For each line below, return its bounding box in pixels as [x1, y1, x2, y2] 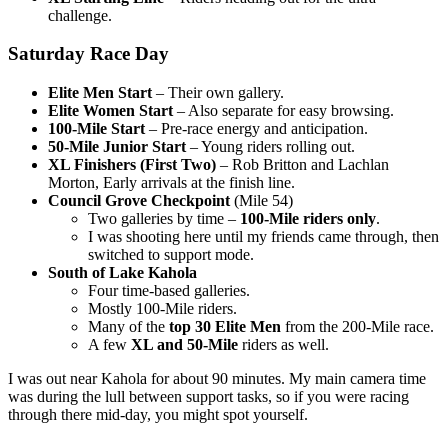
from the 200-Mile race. [281, 318, 434, 336]
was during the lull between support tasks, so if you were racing [8, 388, 409, 406]
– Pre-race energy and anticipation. [145, 120, 368, 138]
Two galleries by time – [88, 210, 240, 228]
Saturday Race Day [8, 43, 169, 65]
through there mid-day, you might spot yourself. [8, 406, 308, 424]
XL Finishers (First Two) [48, 156, 216, 174]
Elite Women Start [48, 102, 173, 120]
